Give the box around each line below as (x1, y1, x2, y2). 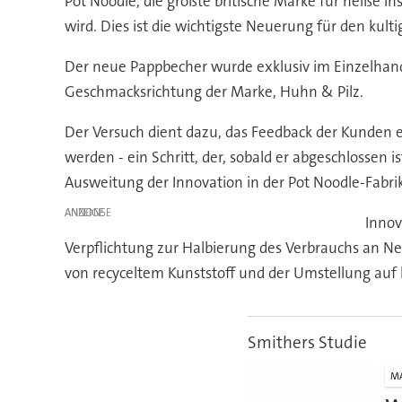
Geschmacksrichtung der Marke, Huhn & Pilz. (64, 81, 363, 101)
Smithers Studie (247, 330, 367, 354)
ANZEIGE (64, 205, 104, 220)
